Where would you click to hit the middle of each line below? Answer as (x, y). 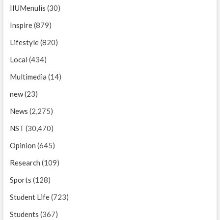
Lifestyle (24, 42)
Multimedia (28, 76)
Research (25, 162)
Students (24, 214)
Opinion (23, 145)
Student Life (29, 197)
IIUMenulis (27, 8)
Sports (20, 179)
